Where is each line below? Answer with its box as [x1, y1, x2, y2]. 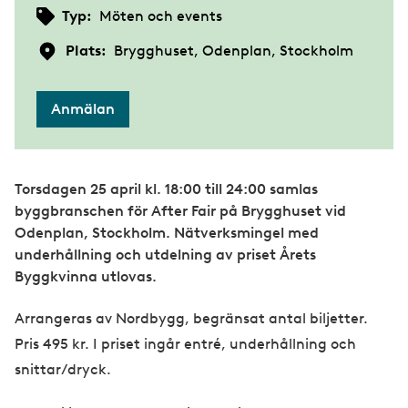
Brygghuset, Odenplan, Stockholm [114, 42, 353, 60]
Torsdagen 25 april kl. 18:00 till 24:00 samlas [15, 180, 318, 199]
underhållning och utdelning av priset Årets [15, 246, 316, 264]
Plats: [66, 42, 107, 60]
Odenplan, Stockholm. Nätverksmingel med [15, 224, 319, 242]
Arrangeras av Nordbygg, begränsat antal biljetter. [15, 310, 368, 328]
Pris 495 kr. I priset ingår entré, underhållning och [15, 335, 356, 353]
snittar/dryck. [15, 361, 111, 379]
